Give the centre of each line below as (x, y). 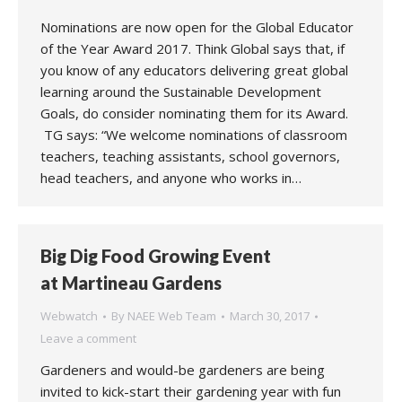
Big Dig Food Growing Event (156, 256)
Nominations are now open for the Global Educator (197, 27)
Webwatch (69, 316)
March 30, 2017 (270, 316)
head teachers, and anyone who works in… (171, 178)
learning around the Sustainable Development (181, 92)
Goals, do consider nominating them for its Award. (194, 113)
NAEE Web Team (172, 316)
